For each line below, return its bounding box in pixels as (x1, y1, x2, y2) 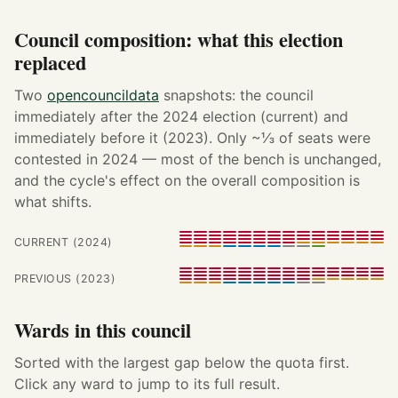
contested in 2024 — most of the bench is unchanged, (14, 149, 381, 168)
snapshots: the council (159, 85, 314, 104)
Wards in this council (14, 315, 191, 346)
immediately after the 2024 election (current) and (14, 107, 348, 125)
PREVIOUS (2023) (14, 272, 116, 286)
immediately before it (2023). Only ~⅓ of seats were (14, 128, 370, 147)
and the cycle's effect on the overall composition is (14, 171, 360, 189)
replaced (14, 47, 86, 77)
